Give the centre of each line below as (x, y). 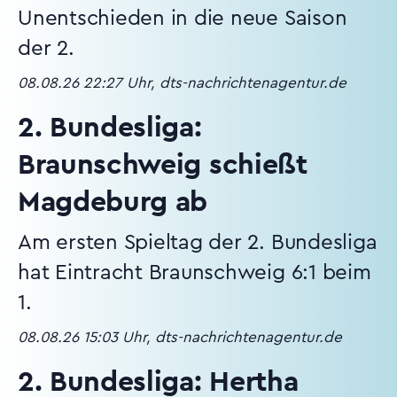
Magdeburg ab (113, 202)
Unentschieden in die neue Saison (183, 19)
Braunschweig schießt (163, 165)
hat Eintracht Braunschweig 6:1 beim (195, 273)
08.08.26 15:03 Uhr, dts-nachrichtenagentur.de (180, 337)
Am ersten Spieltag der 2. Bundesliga (198, 243)
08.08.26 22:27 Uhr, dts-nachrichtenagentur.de (182, 83)
